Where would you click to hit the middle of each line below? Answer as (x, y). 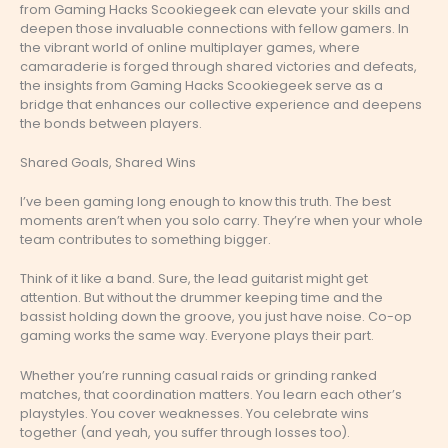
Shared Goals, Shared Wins (108, 163)
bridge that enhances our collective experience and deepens (221, 104)
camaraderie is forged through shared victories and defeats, (218, 66)
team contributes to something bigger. (145, 240)
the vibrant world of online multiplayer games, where (190, 47)
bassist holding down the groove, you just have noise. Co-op (216, 317)
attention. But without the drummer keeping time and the (201, 298)
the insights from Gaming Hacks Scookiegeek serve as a (201, 85)
